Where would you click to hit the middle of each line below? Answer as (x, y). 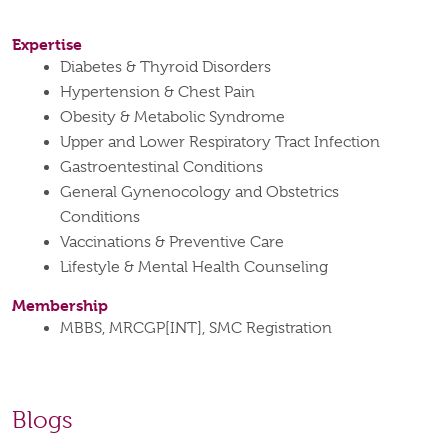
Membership (60, 306)
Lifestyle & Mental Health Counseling (194, 267)
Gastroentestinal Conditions (161, 167)
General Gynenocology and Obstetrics (199, 192)
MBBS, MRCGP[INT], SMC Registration (196, 328)
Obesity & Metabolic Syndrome (172, 117)
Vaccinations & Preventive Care (172, 242)
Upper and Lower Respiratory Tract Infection (220, 142)
